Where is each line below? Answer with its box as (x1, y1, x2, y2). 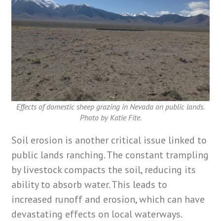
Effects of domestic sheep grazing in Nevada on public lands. (16, 102, 205, 112)
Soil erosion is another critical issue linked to (11, 134, 207, 147)
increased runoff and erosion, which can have (11, 193, 205, 206)
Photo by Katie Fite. (79, 112, 142, 123)
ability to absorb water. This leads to (11, 178, 168, 191)
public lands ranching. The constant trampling (11, 148, 209, 162)
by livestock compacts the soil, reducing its (11, 163, 196, 177)
